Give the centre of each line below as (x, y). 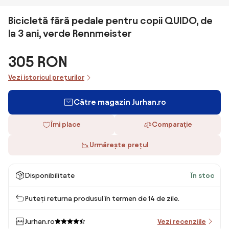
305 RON (38, 62)
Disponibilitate (50, 175)
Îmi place (65, 124)
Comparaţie (172, 124)
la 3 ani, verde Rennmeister (70, 33)
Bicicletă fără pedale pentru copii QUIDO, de (110, 20)
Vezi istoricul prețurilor (46, 77)
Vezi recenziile (182, 221)
